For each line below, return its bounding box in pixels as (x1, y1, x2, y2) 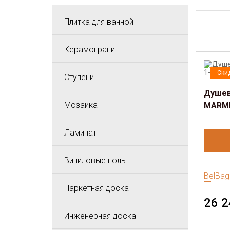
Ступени (64, 72, 94, 82)
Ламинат (64, 128, 97, 138)
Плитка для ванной (64, 17, 133, 27)
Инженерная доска (64, 211, 136, 221)
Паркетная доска (64, 183, 129, 193)
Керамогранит (64, 45, 119, 54)
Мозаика (64, 100, 98, 110)
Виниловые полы (64, 156, 127, 165)
